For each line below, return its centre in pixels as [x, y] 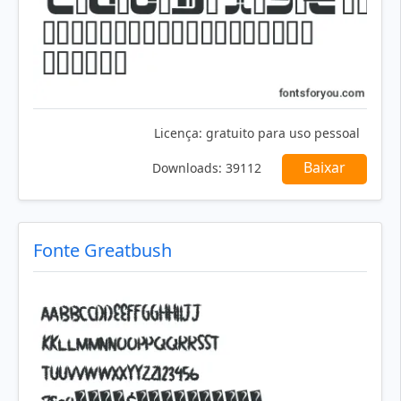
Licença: [178, 133]
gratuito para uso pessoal [281, 133]
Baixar [324, 168]
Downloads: [187, 168]
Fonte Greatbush [102, 251]
